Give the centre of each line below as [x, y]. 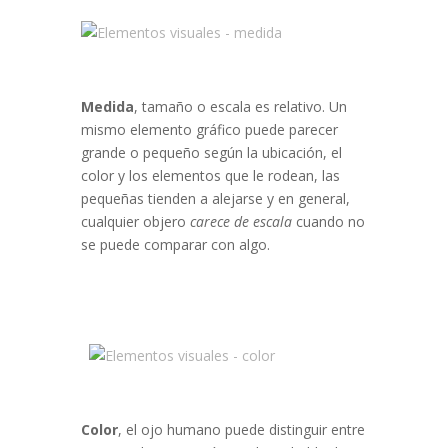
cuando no [330, 222]
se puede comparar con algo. [175, 245]
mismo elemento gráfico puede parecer [209, 130]
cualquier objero [135, 222]
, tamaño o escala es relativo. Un [240, 107]
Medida [107, 107]
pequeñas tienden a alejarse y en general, [215, 199]
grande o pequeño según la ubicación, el [211, 153]
